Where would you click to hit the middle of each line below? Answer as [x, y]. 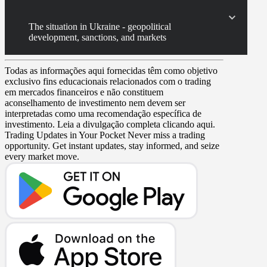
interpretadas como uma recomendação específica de [103, 113]
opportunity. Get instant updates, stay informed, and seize [112, 145]
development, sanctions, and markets [97, 37]
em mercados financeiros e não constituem [84, 92]
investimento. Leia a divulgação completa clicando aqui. [110, 124]
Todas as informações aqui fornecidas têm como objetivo [111, 70]
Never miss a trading [166, 135]
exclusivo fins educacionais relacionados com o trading [108, 81]
